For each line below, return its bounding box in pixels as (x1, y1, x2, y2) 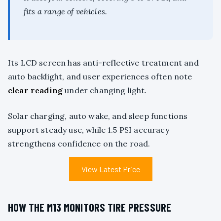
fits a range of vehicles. (24, 6, 108, 17)
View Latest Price (81, 164, 140, 174)
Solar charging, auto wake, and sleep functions (8, 111, 188, 121)
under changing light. (63, 85, 147, 96)
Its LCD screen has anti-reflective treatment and (8, 58, 199, 68)
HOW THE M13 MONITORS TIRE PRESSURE (8, 201, 172, 214)
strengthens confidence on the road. (8, 139, 150, 149)
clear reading (8, 85, 63, 96)
